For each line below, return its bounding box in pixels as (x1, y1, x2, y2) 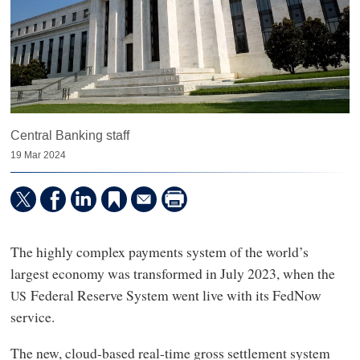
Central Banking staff (10, 127, 129, 145)
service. (10, 306, 55, 326)
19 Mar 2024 (10, 149, 66, 162)
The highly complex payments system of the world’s (10, 241, 309, 261)
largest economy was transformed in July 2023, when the (10, 263, 335, 283)
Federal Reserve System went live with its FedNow (27, 284, 321, 305)
